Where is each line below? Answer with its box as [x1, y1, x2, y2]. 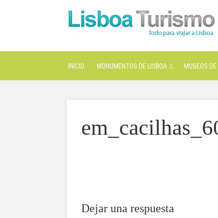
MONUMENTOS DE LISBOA [97, 62, 167, 70]
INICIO [68, 62, 84, 70]
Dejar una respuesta [81, 202, 174, 215]
